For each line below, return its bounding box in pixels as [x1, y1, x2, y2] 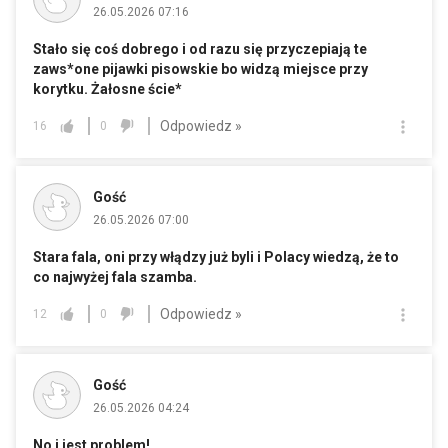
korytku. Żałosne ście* [33, 81, 182, 98]
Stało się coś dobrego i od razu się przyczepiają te [33, 41, 367, 58]
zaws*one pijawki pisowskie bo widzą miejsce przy [33, 61, 368, 78]
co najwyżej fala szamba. [33, 269, 197, 286]
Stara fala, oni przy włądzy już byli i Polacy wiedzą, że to [33, 249, 399, 266]
